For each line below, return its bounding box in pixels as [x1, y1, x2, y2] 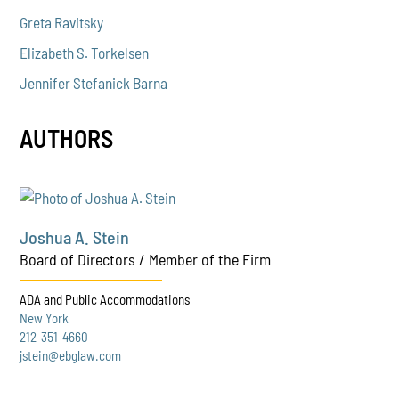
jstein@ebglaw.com [20, 346, 122, 363]
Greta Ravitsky [20, 12, 104, 31]
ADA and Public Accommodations [20, 290, 191, 307]
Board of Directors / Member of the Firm [20, 248, 272, 269]
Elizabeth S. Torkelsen [20, 43, 150, 61]
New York [20, 309, 69, 326]
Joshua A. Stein [20, 225, 130, 248]
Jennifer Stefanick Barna [20, 73, 168, 92]
